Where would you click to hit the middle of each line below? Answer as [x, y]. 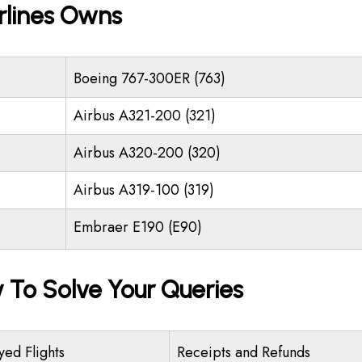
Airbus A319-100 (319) [144, 190]
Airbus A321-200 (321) [145, 116]
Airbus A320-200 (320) [147, 153]
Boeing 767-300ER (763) [149, 78]
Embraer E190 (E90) [138, 227]
